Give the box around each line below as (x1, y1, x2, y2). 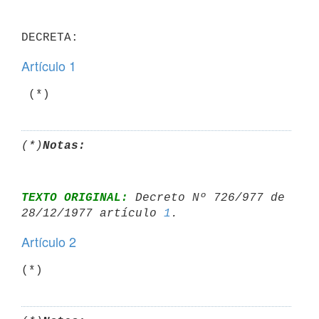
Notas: (43, 139, 85, 152)
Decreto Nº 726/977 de (128, 191, 285, 204)
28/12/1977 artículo (21, 206, 164, 220)
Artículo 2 (21, 232, 76, 251)
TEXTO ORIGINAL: (21, 191, 128, 204)
